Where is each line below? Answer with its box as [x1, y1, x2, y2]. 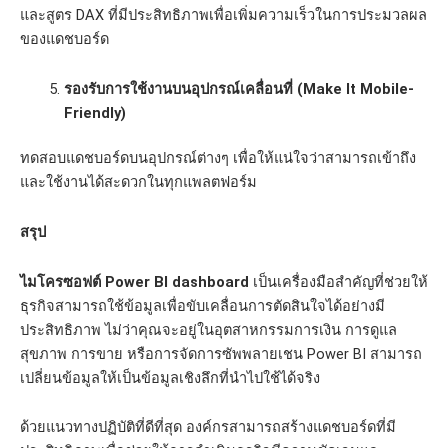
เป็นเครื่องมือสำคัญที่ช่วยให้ [249, 272, 428, 291]
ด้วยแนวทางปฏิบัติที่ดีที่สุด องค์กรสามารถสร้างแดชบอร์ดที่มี [20, 418, 396, 437]
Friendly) [63, 103, 126, 122]
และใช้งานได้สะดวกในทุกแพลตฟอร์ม [20, 173, 257, 192]
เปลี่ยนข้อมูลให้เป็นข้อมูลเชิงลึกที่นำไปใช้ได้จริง [20, 368, 320, 387]
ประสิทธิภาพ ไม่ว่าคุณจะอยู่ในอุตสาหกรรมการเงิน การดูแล [20, 320, 397, 339]
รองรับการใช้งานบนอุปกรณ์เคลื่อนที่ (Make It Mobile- [63, 79, 414, 98]
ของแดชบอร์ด [20, 30, 109, 49]
